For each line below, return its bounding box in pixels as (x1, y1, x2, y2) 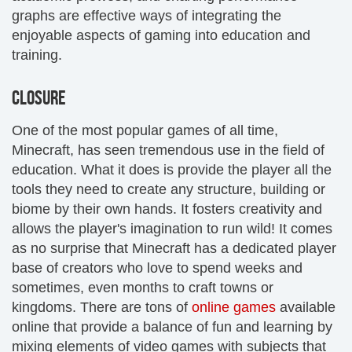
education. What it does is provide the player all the (12, 162, 332, 178)
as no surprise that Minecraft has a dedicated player (12, 240, 336, 256)
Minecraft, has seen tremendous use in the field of (12, 142, 324, 158)
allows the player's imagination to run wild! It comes (12, 221, 332, 236)
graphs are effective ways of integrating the (12, 8, 281, 24)
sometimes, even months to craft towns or (12, 280, 273, 295)
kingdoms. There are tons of (12, 299, 192, 315)
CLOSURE (12, 86, 66, 111)
